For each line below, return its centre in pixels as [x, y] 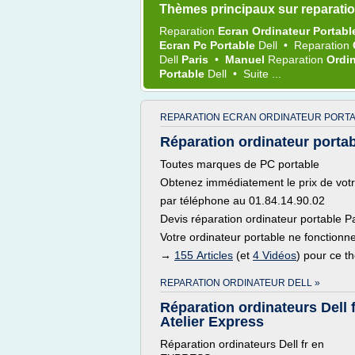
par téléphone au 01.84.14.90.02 [242, 200]
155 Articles [204, 255]
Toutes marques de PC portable [240, 164]
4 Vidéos [275, 255]
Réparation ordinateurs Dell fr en [242, 344]
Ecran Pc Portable [209, 45]
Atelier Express [212, 322]
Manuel [246, 59]
